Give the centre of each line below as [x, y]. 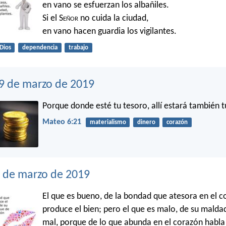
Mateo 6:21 [62, 122]
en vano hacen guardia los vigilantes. [109, 32]
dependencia [40, 48]
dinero [146, 123]
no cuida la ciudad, [113, 19]
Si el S [53, 19]
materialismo [108, 123]
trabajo [78, 48]
